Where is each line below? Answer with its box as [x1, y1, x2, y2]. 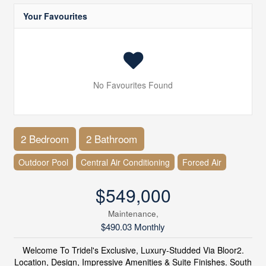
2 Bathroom [85, 131, 137, 147]
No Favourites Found [93, 79, 173, 91]
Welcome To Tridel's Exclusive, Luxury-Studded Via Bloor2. [22, 244, 244, 256]
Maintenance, [107, 208, 159, 220]
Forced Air [182, 156, 221, 169]
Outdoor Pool [18, 156, 68, 169]
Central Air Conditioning [80, 156, 170, 169]
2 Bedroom [20, 131, 69, 147]
